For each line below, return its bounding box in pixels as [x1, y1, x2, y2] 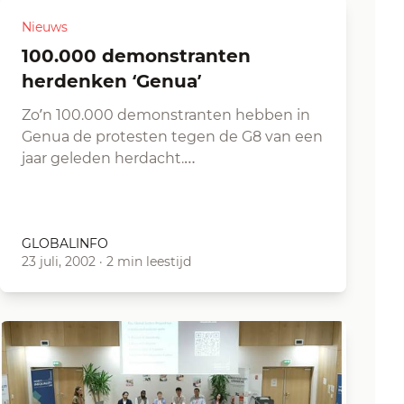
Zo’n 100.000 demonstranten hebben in [22, 106, 310, 124]
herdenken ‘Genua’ [22, 70, 201, 92]
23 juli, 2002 [22, 253, 96, 270]
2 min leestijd [106, 253, 191, 270]
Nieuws [22, 19, 68, 35]
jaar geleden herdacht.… [22, 150, 196, 167]
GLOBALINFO [22, 235, 108, 252]
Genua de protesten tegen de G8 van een [22, 128, 323, 145]
